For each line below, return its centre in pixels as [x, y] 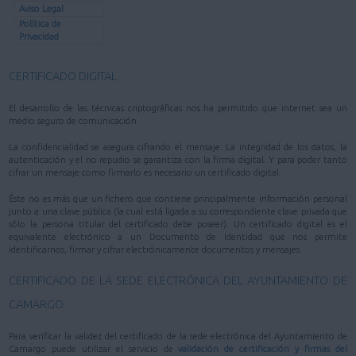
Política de [40, 24]
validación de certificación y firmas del [263, 349]
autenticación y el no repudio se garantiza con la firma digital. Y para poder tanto [178, 159]
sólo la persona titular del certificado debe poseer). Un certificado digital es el [178, 224]
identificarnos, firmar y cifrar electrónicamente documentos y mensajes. [156, 249]
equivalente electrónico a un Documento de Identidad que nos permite [178, 236]
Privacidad [39, 37]
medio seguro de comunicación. [74, 120]
